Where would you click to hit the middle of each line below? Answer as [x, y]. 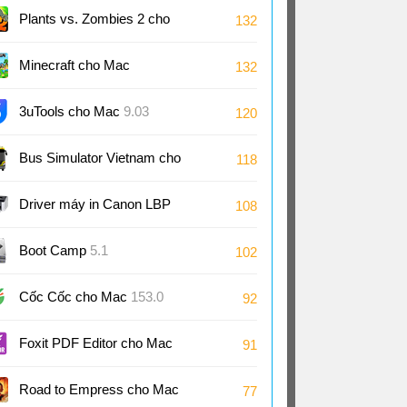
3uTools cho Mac [71, 111]
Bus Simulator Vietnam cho [100, 158]
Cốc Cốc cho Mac [75, 297]
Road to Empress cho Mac [99, 389]
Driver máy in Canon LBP [95, 204]
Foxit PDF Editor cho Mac [96, 343]
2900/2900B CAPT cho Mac [102, 244]
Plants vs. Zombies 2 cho [94, 19]
